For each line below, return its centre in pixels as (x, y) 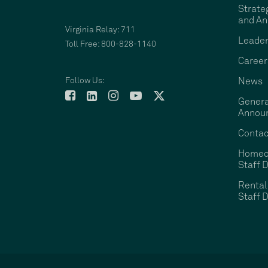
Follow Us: (85, 81)
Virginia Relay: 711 (100, 30)
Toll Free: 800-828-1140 (111, 44)
